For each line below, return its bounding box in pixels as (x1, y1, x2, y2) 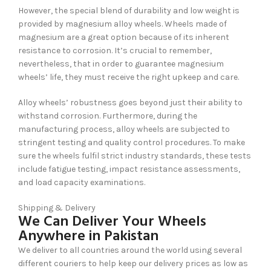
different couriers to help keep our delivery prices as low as (18, 258, 248, 269)
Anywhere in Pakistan (18, 224, 158, 248)
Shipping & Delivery (18, 202, 96, 213)
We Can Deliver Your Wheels (18, 210, 206, 233)
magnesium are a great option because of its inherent (18, 31, 229, 42)
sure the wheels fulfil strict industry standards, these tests (18, 150, 251, 161)
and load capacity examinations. (18, 177, 145, 188)
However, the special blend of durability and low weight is (18, 5, 240, 16)
